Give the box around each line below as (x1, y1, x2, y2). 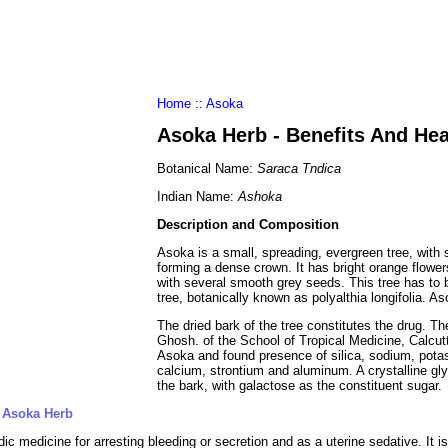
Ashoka (238, 188, 282, 204)
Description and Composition (157, 216, 339, 232)
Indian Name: (157, 188, 238, 204)
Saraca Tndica (257, 160, 341, 176)
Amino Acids (204, 42, 284, 57)
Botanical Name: (157, 160, 257, 176)
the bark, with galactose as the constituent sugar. (157, 377, 442, 393)
